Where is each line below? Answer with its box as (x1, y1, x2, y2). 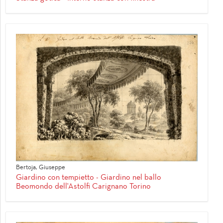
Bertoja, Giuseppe (16, 165, 65, 171)
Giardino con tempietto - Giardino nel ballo (16, 174, 161, 182)
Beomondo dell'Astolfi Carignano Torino (16, 183, 151, 191)
